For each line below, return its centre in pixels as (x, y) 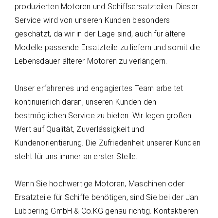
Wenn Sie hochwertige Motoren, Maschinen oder (100, 184)
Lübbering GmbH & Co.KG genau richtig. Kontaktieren (107, 211)
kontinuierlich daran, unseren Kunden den (86, 102)
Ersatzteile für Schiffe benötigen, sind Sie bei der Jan (107, 197)
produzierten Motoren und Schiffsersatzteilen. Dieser (106, 7)
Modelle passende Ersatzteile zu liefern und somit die (108, 47)
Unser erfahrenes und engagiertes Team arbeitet (99, 88)
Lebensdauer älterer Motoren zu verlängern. (91, 61)
